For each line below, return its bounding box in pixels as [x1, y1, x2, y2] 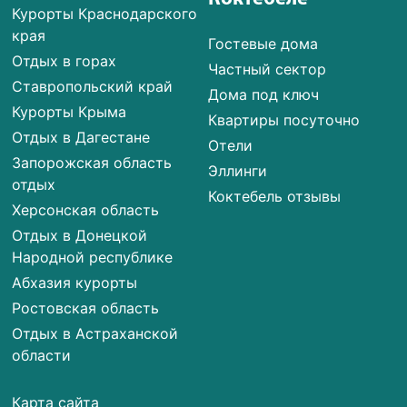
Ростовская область [12, 298, 160, 317]
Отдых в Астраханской [12, 323, 179, 342]
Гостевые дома [208, 34, 319, 53]
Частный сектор [208, 59, 327, 78]
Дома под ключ [208, 84, 320, 104]
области [12, 345, 72, 364]
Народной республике [12, 247, 174, 266]
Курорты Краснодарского [12, 4, 198, 23]
